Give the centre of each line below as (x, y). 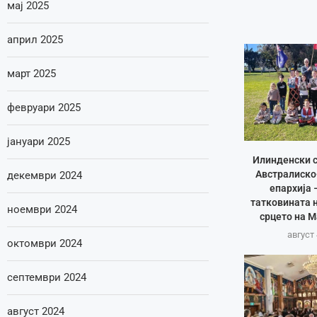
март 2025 (31, 74)
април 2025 (35, 40)
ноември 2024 (42, 209)
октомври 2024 (45, 243)
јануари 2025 (39, 142)
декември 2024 (45, 175)
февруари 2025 (44, 108)
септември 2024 (47, 277)
